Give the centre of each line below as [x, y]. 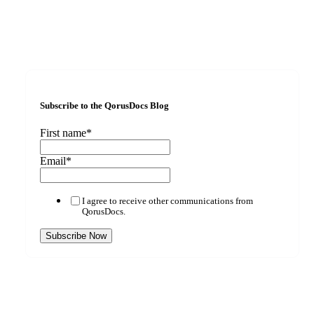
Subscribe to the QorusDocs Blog [104, 105]
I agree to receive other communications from [168, 201]
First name [63, 132]
